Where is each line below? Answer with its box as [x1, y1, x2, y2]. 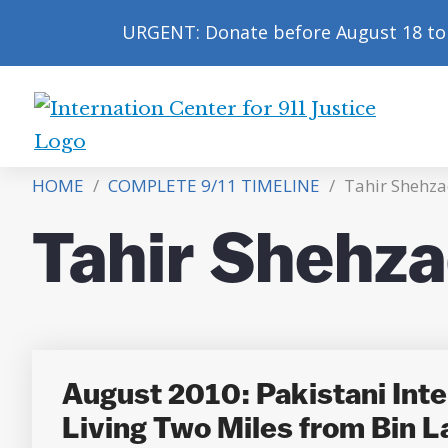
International [36, 119, 167, 143]
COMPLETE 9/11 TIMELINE [100, 174, 313, 197]
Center [36, 152, 104, 176]
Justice [36, 251, 101, 275]
